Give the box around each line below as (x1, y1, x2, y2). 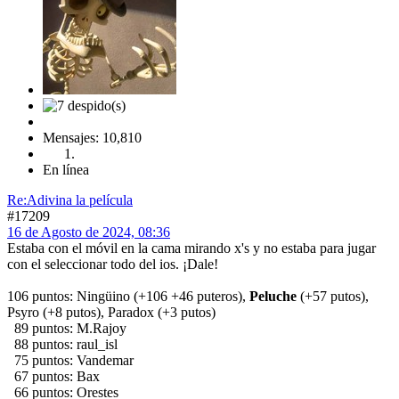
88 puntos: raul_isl (7, 336, 118, 352)
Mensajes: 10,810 (43, 129, 142, 145)
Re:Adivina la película (7, 191, 133, 208)
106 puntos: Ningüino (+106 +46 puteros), (7, 288, 249, 304)
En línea (43, 161, 89, 177)
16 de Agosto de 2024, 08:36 (7, 224, 170, 240)
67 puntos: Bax (7, 368, 100, 384)
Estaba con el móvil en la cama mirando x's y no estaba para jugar (7, 240, 376, 256)
